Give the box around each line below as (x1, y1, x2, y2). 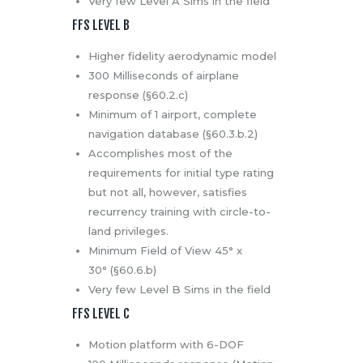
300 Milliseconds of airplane (88, 69, 239, 83)
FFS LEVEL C (72, 305, 130, 322)
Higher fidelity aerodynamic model (88, 49, 276, 63)
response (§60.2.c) (88, 88, 188, 102)
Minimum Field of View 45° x (88, 244, 242, 258)
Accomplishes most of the (88, 147, 233, 160)
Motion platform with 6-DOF (88, 338, 244, 352)
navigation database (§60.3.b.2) (88, 127, 258, 141)
